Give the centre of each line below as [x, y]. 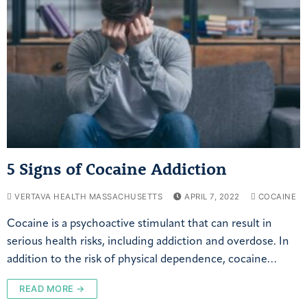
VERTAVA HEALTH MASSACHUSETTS [87, 196]
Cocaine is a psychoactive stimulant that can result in [139, 224]
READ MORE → [52, 288]
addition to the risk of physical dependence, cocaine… [142, 259]
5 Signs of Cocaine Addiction [117, 168]
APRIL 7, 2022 [212, 196]
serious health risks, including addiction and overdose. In [148, 242]
